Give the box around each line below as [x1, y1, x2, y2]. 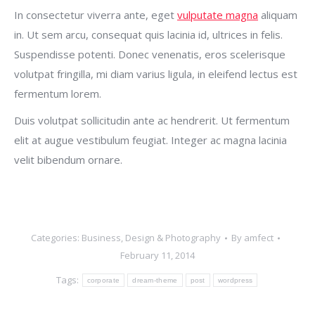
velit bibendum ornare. [14, 153, 122, 167]
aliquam [258, 8, 297, 22]
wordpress [217, 276, 253, 284]
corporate [86, 276, 120, 284]
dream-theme [132, 276, 178, 284]
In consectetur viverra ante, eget [14, 8, 177, 22]
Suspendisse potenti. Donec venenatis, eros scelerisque [14, 47, 285, 61]
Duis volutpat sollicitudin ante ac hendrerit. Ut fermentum [14, 113, 290, 127]
